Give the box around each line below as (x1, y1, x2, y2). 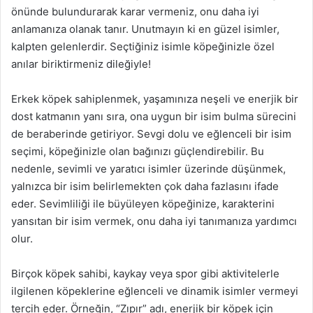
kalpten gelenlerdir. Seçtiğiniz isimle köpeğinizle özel (11, 40, 275, 53)
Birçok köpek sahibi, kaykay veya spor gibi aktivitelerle (11, 267, 279, 280)
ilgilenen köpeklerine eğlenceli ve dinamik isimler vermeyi (11, 284, 298, 298)
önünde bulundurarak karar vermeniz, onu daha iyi (11, 5, 259, 18)
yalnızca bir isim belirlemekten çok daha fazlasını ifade (11, 180, 279, 193)
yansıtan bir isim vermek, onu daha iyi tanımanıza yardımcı (11, 214, 297, 228)
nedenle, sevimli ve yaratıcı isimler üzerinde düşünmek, (11, 162, 286, 175)
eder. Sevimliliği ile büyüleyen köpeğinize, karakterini (11, 197, 275, 210)
